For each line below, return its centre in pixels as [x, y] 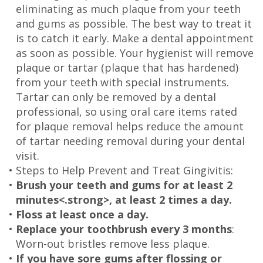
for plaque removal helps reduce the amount [130, 126]
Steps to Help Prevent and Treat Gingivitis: [124, 170]
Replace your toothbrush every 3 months [124, 229]
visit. [28, 155]
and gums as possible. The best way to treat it [134, 23]
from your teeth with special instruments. [122, 82]
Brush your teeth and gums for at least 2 [124, 185]
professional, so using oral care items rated [127, 111]
